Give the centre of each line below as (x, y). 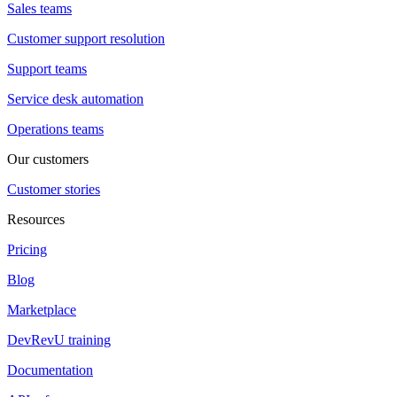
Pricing (27, 250)
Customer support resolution (86, 39)
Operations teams (55, 129)
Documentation (50, 370)
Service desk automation (75, 99)
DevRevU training (59, 340)
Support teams (47, 69)
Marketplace (42, 310)
